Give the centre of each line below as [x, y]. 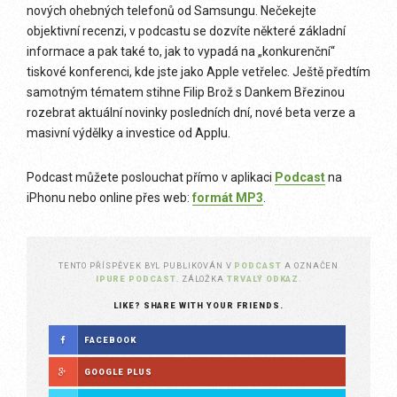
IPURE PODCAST [136, 278]
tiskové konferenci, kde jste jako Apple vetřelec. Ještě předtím [198, 71]
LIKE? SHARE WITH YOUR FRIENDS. [198, 305]
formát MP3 [228, 197]
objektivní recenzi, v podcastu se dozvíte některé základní [186, 31]
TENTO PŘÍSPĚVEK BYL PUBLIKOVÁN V [146, 265]
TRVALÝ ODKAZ [263, 278]
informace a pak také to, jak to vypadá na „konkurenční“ [181, 51]
